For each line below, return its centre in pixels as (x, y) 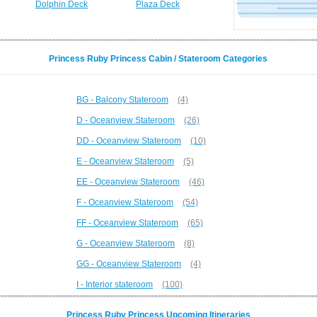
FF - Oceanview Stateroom (127, 223)
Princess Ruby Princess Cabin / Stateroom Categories (158, 59)
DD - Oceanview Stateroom (129, 141)
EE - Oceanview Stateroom (128, 182)
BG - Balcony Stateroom (122, 100)
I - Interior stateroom (115, 284)
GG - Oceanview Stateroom (129, 264)
